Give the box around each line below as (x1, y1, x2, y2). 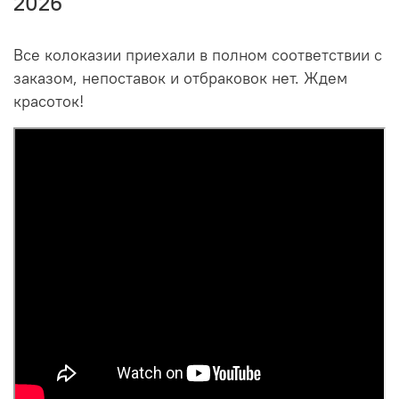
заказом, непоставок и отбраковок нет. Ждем (13, 68, 347, 88)
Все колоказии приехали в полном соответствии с (13, 45, 382, 65)
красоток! (13, 91, 84, 111)
